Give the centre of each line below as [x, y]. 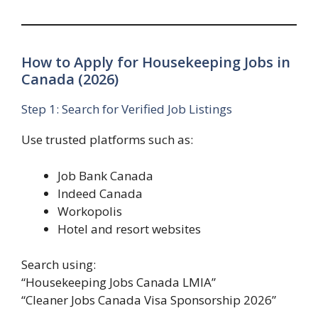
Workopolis [90, 211]
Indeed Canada [100, 193]
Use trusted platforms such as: [107, 140]
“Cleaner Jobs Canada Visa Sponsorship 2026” [149, 300]
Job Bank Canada [105, 175]
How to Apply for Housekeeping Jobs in [156, 62]
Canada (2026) [70, 79]
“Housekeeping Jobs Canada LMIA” [119, 283]
